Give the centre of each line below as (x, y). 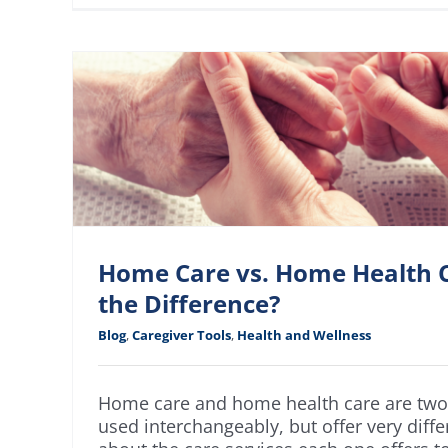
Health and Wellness (304, 334)
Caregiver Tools (181, 334)
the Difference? (189, 303)
